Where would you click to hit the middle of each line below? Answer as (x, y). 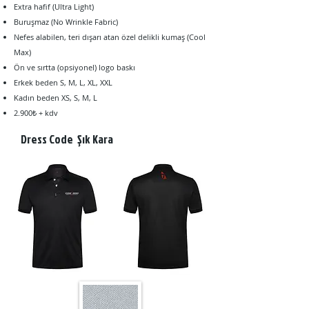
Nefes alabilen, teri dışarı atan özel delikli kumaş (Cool (110, 37)
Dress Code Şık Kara (68, 139)
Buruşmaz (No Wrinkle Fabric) (66, 22)
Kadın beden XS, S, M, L (56, 98)
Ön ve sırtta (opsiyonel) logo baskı (74, 67)
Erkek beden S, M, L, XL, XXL (63, 82)
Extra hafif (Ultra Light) (54, 7)
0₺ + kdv (43, 113)
